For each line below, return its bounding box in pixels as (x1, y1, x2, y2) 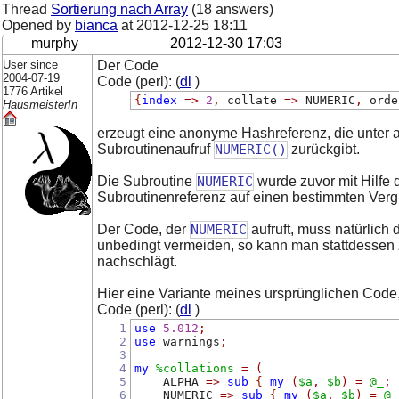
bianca (75, 18, 118, 33)
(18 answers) (188, 2, 273, 17)
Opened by (2, 18, 75, 33)
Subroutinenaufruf (96, 141, 214, 157)
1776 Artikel (3, 84, 63, 98)
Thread (2, 2, 51, 17)
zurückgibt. (287, 141, 360, 157)
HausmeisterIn (3, 97, 77, 111)
